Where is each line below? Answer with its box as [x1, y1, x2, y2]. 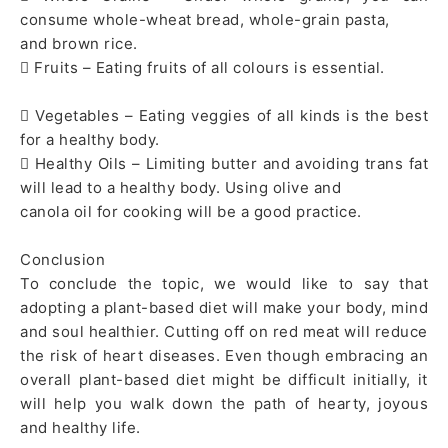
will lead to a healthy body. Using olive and [20, 178, 341, 198]
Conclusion [20, 250, 105, 270]
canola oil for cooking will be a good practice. [20, 202, 366, 222]
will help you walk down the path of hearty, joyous [20, 394, 428, 414]
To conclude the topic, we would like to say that [20, 274, 428, 294]
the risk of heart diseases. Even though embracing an [20, 346, 428, 366]
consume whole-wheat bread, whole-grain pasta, [20, 10, 390, 30]
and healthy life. [20, 418, 141, 438]
